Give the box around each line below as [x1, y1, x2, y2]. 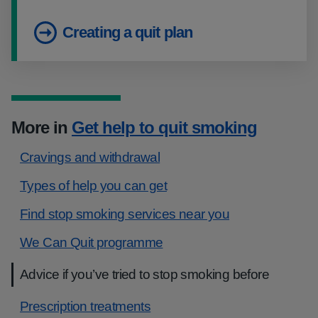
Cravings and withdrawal [20, 150, 160, 165]
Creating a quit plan [62, 23, 192, 41]
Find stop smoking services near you [20, 207, 229, 221]
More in [11, 118, 72, 137]
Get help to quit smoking [72, 118, 257, 137]
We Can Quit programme [20, 235, 163, 250]
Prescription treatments [20, 299, 151, 314]
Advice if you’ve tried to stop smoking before [20, 267, 269, 282]
